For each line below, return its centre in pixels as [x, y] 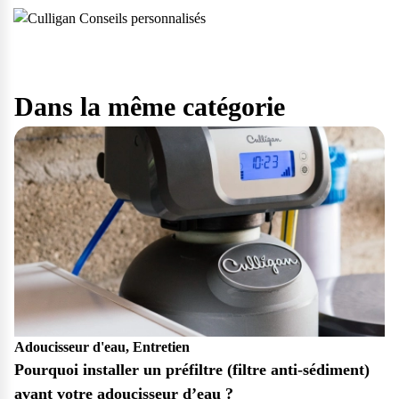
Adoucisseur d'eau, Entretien [102, 347]
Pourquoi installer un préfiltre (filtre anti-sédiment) [192, 370]
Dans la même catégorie [150, 107]
